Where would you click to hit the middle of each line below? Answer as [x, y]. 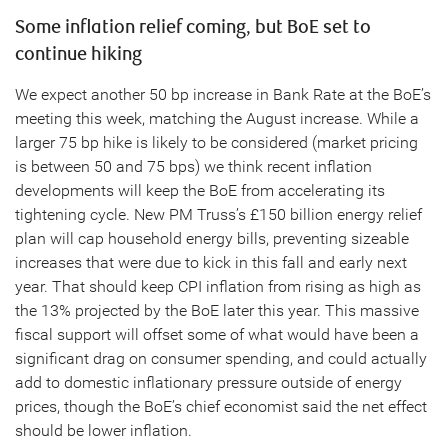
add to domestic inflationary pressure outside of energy [208, 382]
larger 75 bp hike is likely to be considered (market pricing [216, 142]
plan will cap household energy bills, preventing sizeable [212, 238]
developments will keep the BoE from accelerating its [200, 190]
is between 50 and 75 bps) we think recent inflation [193, 166]
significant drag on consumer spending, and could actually [221, 358]
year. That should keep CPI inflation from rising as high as [218, 286]
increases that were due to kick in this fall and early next [211, 262]
